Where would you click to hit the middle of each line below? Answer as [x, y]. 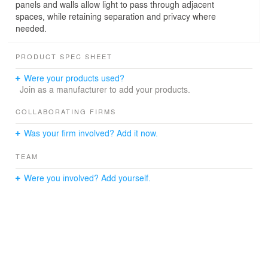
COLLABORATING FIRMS [66, 111]
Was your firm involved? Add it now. [91, 133]
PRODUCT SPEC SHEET [64, 56]
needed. [31, 28]
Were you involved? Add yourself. [88, 177]
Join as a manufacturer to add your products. [105, 89]
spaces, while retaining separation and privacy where [116, 16]
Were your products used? [74, 77]
